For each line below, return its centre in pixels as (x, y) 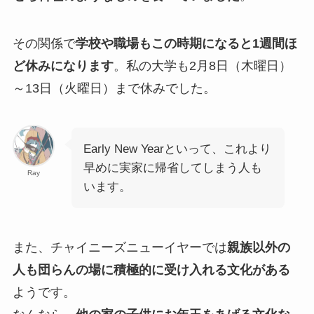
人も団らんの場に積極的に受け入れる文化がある (151, 269)
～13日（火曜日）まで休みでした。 (114, 89)
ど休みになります (63, 66)
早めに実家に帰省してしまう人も (172, 168)
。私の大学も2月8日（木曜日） (202, 66)
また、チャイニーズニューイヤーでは (120, 247)
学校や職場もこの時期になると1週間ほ (186, 44)
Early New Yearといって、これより (177, 149)
